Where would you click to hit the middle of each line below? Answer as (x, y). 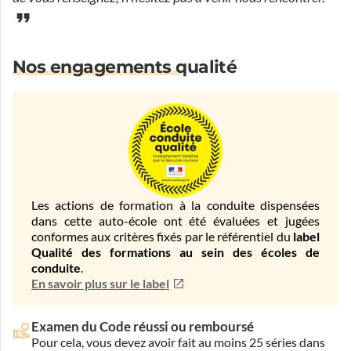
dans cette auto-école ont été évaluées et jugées (175, 221)
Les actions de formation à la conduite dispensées (175, 205)
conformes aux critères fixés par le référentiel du (162, 237)
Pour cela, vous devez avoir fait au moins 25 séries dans (178, 342)
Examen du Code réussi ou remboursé (143, 326)
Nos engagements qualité (125, 67)
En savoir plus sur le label (100, 284)
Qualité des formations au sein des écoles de (175, 252)
